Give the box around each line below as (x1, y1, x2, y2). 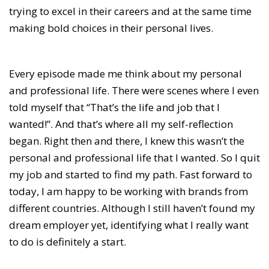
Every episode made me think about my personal (9, 67, 242, 81)
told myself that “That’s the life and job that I (9, 100, 220, 115)
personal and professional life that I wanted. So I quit (9, 151, 260, 165)
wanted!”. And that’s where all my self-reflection (9, 117, 233, 131)
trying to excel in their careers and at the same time (9, 4, 252, 19)
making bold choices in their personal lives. (9, 21, 216, 35)
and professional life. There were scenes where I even (9, 83, 259, 98)
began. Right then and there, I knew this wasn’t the (9, 134, 244, 148)
